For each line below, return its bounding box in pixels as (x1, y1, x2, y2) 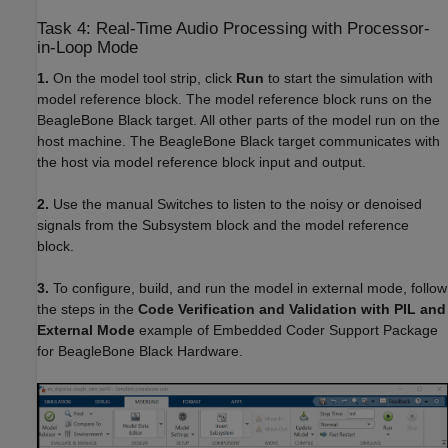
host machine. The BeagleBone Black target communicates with (37, 133, 440, 150)
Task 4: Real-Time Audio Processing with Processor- (37, 19, 430, 39)
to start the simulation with (264, 70, 433, 87)
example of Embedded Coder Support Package (135, 322, 438, 339)
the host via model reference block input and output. (37, 154, 366, 171)
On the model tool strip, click (49, 70, 236, 87)
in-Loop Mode (37, 38, 138, 58)
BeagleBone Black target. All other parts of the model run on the (37, 112, 440, 129)
